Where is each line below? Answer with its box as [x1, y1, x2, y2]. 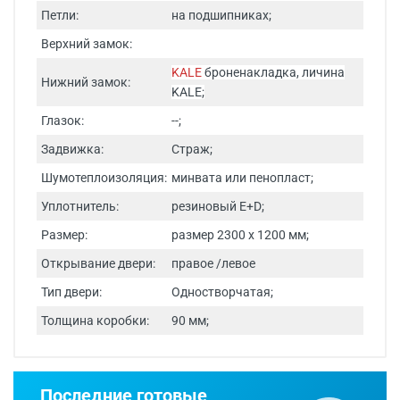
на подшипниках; [171, 8, 271, 22]
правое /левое [171, 256, 255, 271]
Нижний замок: [41, 75, 130, 89]
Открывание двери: [41, 256, 155, 271]
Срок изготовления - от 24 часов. [112, 345, 309, 359]
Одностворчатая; [171, 285, 273, 299]
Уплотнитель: [41, 199, 119, 213]
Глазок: [41, 113, 84, 128]
